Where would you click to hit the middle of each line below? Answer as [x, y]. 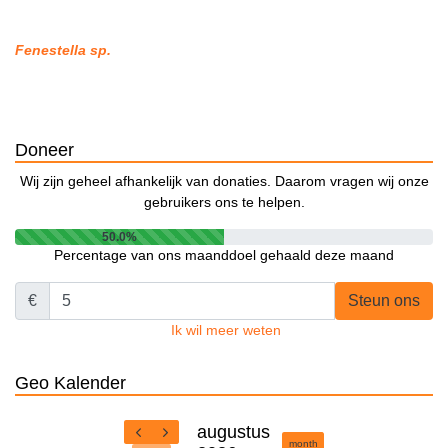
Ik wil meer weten [226, 330]
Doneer [44, 150]
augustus [234, 431]
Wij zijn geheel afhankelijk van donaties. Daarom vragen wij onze [224, 181]
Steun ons [384, 301]
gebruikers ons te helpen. [224, 202]
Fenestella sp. [63, 50]
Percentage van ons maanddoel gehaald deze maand [224, 255]
